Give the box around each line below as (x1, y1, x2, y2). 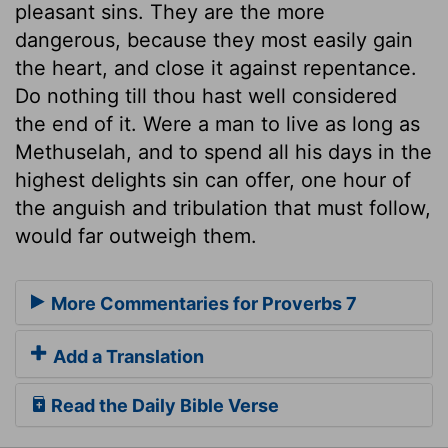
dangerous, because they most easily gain (15, 27, 413, 52)
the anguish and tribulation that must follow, (15, 195, 431, 220)
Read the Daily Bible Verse (47, 395, 279, 417)
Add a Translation (49, 346, 204, 368)
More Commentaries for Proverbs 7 (47, 293, 357, 315)
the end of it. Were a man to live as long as (15, 111, 420, 136)
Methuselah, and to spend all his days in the (15, 139, 432, 164)
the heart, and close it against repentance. (15, 55, 417, 80)
